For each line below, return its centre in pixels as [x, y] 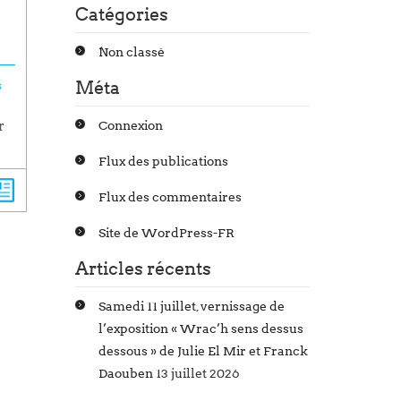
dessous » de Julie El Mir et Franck [203, 351]
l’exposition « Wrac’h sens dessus [200, 329]
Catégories [121, 15]
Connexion [130, 126]
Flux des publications [163, 162]
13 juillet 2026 [197, 374]
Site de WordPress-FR [166, 233]
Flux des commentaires [170, 197]
